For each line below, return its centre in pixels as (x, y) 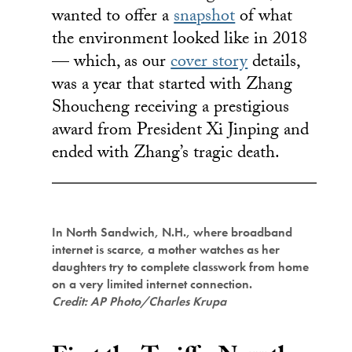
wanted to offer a (113, 17)
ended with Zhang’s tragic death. (166, 154)
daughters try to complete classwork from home (181, 266)
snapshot (205, 17)
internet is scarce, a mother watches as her (166, 249)
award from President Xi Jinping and (181, 131)
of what (264, 17)
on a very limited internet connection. (152, 284)
